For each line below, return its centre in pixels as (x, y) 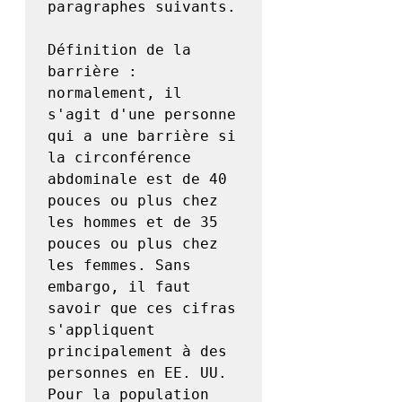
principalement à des (137, 352)
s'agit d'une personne (142, 115)
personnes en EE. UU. (137, 373)
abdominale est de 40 (137, 179)
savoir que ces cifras (142, 309)
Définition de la (119, 50)
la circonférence (119, 158)
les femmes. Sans (119, 266)
